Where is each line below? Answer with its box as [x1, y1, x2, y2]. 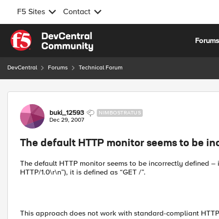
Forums [48, 64, 68, 71]
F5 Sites [17, 7, 45, 17]
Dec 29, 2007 [49, 116, 84, 124]
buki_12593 [49, 109, 84, 117]
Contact [63, 7, 90, 17]
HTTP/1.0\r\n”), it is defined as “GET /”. [20, 168, 146, 176]
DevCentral [7, 64, 37, 71]
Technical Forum [79, 64, 123, 71]
